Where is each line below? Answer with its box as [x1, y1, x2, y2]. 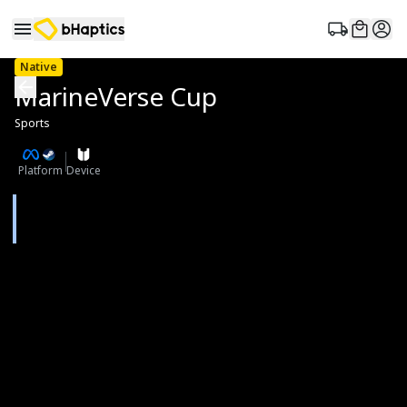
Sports [15, 115, 50, 131]
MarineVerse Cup [15, 79, 217, 114]
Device [66, 163, 101, 178]
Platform [17, 163, 63, 178]
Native [20, 59, 57, 74]
